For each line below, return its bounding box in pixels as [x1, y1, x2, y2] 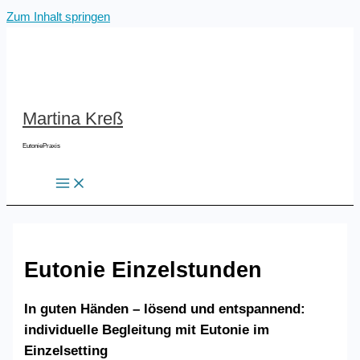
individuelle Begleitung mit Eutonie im [24, 321, 270, 337]
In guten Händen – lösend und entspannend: [24, 301, 306, 317]
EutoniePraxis [22, 142, 60, 150]
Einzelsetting [24, 342, 108, 358]
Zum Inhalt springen [6, 10, 110, 23]
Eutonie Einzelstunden [24, 256, 263, 282]
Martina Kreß [22, 108, 123, 129]
